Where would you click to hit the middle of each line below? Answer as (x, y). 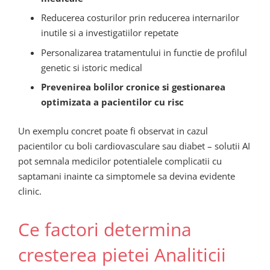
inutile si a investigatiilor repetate (109, 33)
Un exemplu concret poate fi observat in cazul (113, 130)
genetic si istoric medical (91, 67)
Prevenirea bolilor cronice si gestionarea (133, 87)
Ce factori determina (105, 229)
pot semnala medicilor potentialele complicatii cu (120, 161)
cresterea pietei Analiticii (122, 254)
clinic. (30, 191)
